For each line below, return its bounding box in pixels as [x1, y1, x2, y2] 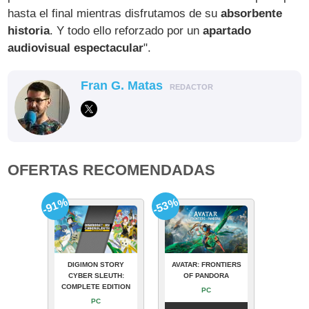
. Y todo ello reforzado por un [50, 23, 203, 37]
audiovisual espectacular [8, 41, 144, 54]
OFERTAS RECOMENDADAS [8, 161, 216, 179]
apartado [203, 23, 252, 37]
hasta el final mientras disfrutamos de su [8, 6, 221, 20]
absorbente [221, 6, 283, 20]
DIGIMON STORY [68, 260, 124, 268]
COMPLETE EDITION [61, 282, 130, 290]
